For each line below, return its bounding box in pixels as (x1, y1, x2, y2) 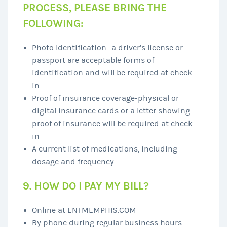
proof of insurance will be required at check (31, 119, 193, 128)
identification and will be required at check (31, 68, 192, 78)
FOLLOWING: (23, 17, 84, 30)
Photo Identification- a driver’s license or (31, 43, 183, 52)
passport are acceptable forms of (31, 55, 154, 65)
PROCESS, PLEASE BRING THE (23, 1, 167, 14)
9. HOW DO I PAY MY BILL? (23, 179, 149, 193)
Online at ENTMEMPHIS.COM (31, 205, 136, 215)
